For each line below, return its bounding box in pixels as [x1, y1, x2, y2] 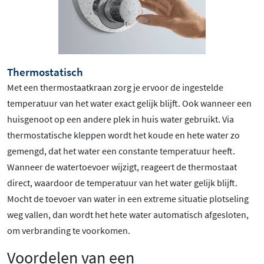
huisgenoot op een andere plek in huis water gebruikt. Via [7, 113, 234, 126]
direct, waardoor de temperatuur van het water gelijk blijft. [7, 177, 237, 189]
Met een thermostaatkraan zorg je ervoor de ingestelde [7, 81, 223, 94]
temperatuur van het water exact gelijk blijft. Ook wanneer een [7, 97, 252, 110]
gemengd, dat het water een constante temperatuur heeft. [7, 145, 235, 157]
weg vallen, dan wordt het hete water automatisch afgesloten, [7, 209, 249, 221]
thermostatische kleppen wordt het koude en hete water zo [7, 129, 240, 141]
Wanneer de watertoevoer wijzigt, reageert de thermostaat [7, 161, 237, 173]
